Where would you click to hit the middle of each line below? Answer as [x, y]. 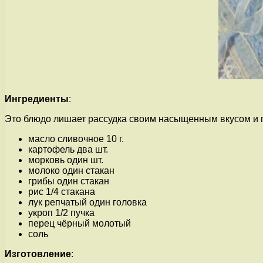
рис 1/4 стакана [62, 191]
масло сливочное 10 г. [76, 139]
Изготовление [38, 254]
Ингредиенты [37, 99]
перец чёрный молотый [80, 223]
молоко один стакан [71, 170]
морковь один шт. [66, 160]
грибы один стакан [69, 181]
